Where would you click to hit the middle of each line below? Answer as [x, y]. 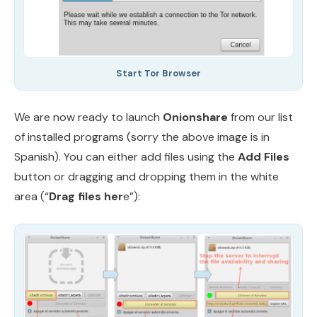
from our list [260, 117]
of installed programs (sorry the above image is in [142, 137]
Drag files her [86, 196]
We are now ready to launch [88, 117]
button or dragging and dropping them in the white [146, 176]
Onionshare [195, 117]
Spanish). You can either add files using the [126, 156]
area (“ [31, 196]
